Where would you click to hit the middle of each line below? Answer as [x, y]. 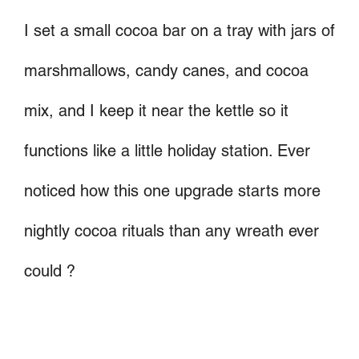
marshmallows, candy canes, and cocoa [166, 70]
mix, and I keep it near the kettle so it [156, 110]
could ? [50, 270]
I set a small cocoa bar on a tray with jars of [179, 30]
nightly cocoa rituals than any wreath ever [171, 230]
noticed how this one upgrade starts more [172, 190]
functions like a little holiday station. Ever [167, 150]
